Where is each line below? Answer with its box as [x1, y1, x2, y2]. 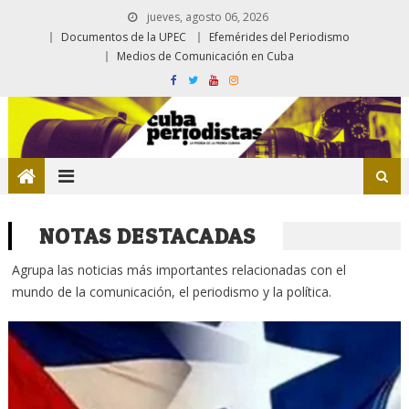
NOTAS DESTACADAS [38, 222, 257, 249]
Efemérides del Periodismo [209, 29, 350, 45]
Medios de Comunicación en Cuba [117, 48, 294, 64]
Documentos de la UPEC [61, 29, 186, 45]
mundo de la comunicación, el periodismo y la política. [11, 282, 331, 300]
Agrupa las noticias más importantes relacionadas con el [11, 260, 346, 278]
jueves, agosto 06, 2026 [143, 9, 268, 25]
